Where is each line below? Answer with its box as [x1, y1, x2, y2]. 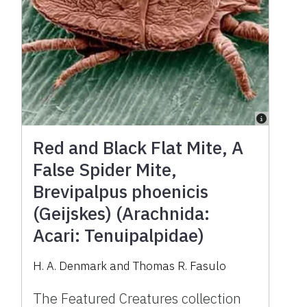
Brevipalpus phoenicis [33, 179, 209, 203]
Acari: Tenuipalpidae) [33, 223, 205, 247]
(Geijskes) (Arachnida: [33, 201, 210, 225]
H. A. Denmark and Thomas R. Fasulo [33, 258, 227, 273]
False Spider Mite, [33, 157, 177, 181]
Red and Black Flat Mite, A [33, 135, 244, 159]
